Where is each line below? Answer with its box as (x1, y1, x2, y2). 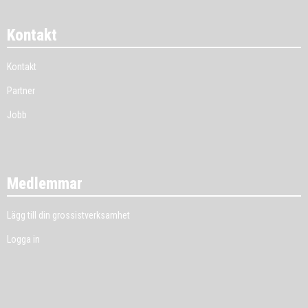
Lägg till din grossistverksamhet (7, 210, 130, 221)
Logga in (7, 234, 40, 245)
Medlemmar (7, 175, 82, 193)
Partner (7, 85, 35, 96)
